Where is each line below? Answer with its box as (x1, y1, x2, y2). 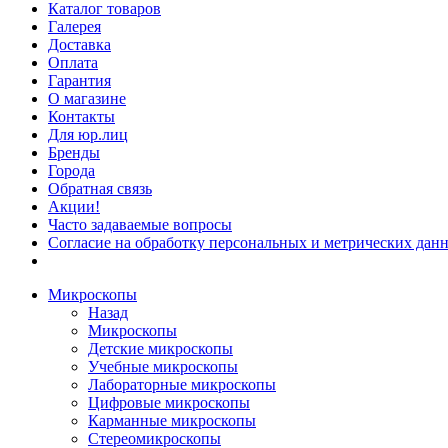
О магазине (48, 90, 126, 107)
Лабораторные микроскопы (88, 376, 276, 393)
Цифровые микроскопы (88, 394, 250, 411)
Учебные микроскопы (88, 358, 238, 375)
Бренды (48, 144, 100, 161)
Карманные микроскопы (88, 412, 256, 429)
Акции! (48, 198, 100, 215)
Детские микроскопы (88, 340, 233, 357)
